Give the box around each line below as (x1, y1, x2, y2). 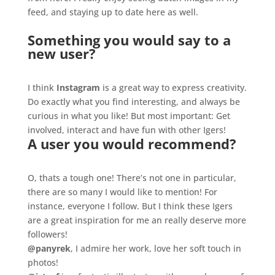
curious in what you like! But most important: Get (27, 110, 230, 122)
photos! (27, 257, 58, 269)
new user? (27, 44, 96, 63)
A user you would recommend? (27, 134, 236, 153)
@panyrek (27, 242, 71, 255)
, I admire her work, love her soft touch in (70, 242, 241, 255)
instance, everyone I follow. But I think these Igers (27, 200, 233, 212)
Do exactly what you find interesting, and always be (27, 96, 240, 108)
